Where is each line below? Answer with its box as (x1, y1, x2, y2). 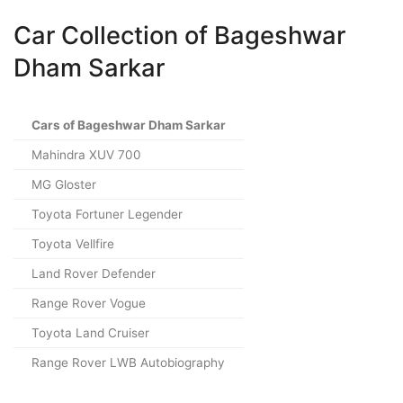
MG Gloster (31, 177, 96, 193)
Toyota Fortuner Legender (31, 207, 183, 222)
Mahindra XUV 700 (31, 148, 141, 163)
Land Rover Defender (31, 266, 156, 282)
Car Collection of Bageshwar (13, 20, 345, 50)
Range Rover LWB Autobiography (31, 355, 225, 371)
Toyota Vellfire (31, 237, 114, 252)
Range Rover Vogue (31, 296, 146, 311)
